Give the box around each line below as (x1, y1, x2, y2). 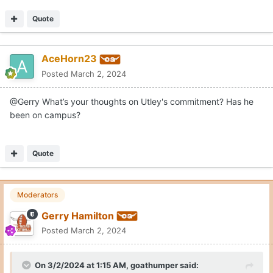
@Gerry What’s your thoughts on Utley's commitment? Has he (10, 96, 253, 107)
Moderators (17, 190, 58, 200)
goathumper (130, 260, 178, 271)
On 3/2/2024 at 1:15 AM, (35, 260, 130, 271)
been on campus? (10, 110, 80, 121)
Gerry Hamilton (41, 209, 114, 222)
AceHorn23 (41, 52, 97, 65)
